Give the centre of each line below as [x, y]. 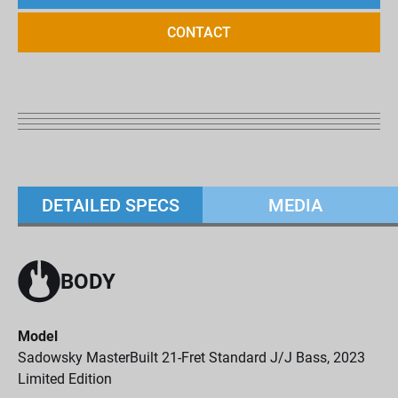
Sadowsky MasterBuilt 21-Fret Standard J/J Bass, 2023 [191, 358]
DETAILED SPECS [110, 205]
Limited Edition [65, 379]
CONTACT [199, 32]
